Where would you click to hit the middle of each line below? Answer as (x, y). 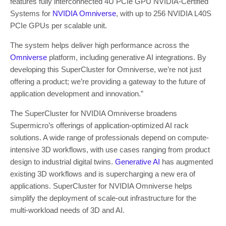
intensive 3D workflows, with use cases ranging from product (110, 149)
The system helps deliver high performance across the (100, 45)
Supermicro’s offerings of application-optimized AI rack (99, 125)
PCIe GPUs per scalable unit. (59, 25)
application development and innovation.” (77, 93)
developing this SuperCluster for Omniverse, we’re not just (106, 69)
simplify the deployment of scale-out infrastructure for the (103, 198)
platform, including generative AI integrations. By (127, 57)
